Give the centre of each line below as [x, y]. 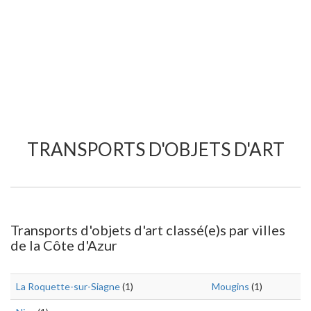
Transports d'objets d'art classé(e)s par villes [148, 230]
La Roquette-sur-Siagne [68, 286]
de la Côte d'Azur [64, 245]
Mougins [230, 286]
